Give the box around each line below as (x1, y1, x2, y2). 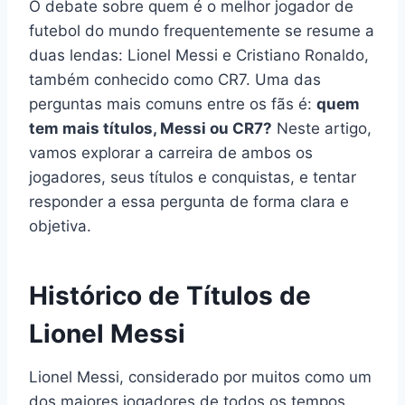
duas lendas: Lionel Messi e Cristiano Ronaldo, (29, 45, 369, 64)
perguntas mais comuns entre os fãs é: (29, 94, 316, 113)
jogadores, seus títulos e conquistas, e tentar (29, 167, 356, 186)
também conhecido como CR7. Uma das (29, 70, 321, 89)
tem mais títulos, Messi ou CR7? (29, 118, 272, 137)
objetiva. (29, 216, 91, 235)
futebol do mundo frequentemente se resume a (29, 21, 374, 40)
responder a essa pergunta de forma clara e (29, 192, 349, 211)
